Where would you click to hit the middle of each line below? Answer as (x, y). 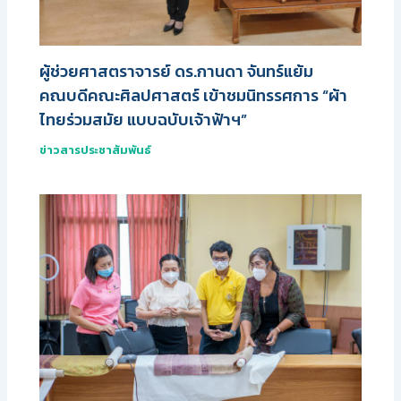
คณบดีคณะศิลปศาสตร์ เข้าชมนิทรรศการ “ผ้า (194, 95)
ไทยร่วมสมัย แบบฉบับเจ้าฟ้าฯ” (144, 119)
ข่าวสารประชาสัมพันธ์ (96, 149)
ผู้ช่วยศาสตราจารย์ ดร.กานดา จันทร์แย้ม (177, 71)
